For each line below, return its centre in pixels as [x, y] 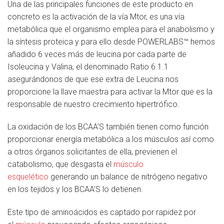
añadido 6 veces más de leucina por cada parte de [97, 54]
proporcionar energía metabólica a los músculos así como [111, 139]
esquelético [28, 177]
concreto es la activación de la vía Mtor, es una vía [96, 16]
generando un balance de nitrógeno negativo [128, 177]
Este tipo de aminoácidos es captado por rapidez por [102, 212]
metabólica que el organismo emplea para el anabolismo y [111, 29]
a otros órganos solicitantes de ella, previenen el [92, 152]
